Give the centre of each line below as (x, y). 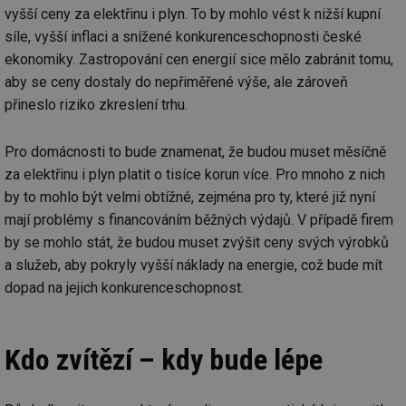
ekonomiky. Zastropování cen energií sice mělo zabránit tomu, (199, 59)
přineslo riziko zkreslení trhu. (96, 104)
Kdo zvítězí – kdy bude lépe (164, 359)
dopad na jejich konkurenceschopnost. (124, 287)
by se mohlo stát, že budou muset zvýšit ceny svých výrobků (197, 242)
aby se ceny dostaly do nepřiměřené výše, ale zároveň (176, 82)
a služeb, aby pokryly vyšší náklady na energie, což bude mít (193, 265)
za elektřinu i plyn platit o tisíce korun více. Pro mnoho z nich (195, 174)
